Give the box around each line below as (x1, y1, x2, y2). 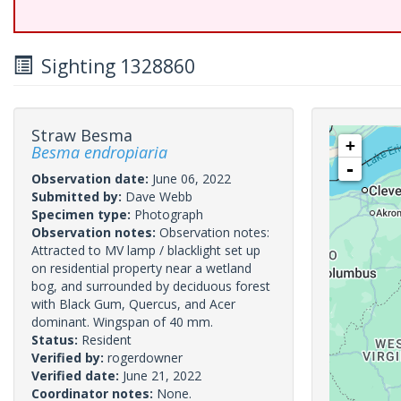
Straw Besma (31, 124, 132, 146)
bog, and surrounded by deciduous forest (31, 277, 270, 294)
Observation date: (31, 170, 152, 187)
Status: (31, 331, 81, 348)
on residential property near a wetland (31, 260, 252, 277)
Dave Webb (125, 188, 192, 205)
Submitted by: (31, 188, 125, 205)
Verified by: (31, 349, 107, 366)
